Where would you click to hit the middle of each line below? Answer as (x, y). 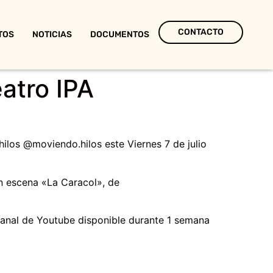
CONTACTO (200, 32)
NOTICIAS (52, 34)
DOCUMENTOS (119, 34)
